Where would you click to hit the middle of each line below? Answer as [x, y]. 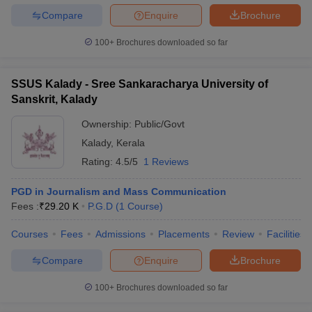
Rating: [99, 162]
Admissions [120, 234]
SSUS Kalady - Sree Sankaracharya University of [140, 84]
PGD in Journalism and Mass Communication [119, 192]
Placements [184, 234]
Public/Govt [159, 124]
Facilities [286, 234]
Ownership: [108, 124]
